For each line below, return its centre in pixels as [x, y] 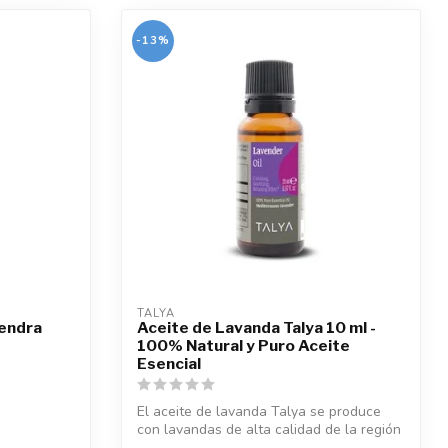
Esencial [169, 363]
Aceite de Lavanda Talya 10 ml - [256, 327]
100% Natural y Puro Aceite [243, 345]
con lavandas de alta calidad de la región [269, 429]
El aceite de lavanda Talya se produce [259, 411]
